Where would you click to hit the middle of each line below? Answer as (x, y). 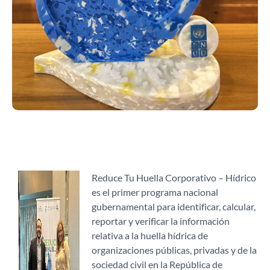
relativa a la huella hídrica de (150, 235)
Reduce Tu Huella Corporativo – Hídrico (174, 177)
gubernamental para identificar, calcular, (174, 206)
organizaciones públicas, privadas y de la (174, 250)
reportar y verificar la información (161, 221)
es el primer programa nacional (155, 192)
